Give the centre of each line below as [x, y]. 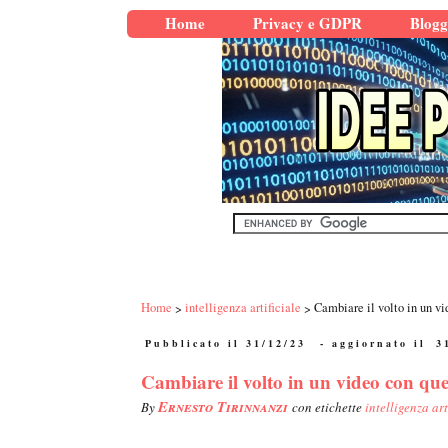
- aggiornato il [373, 343]
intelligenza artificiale [243, 308]
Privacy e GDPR [307, 23]
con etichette [328, 407]
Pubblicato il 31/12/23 [225, 343]
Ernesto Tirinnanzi [225, 407]
